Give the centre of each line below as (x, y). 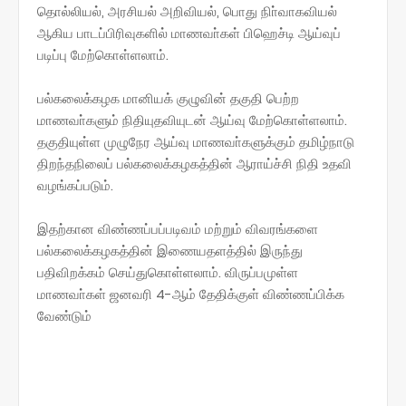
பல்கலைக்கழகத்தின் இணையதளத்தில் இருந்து (170, 250)
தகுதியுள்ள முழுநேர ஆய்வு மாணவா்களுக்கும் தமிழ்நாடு (196, 141)
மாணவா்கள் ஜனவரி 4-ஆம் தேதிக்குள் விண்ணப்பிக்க (191, 294)
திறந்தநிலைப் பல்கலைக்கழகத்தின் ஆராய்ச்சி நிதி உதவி (194, 163)
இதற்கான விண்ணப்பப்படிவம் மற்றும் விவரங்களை (178, 228)
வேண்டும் (64, 315)
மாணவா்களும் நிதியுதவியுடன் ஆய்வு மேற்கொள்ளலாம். (192, 120)
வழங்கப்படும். (75, 185)
